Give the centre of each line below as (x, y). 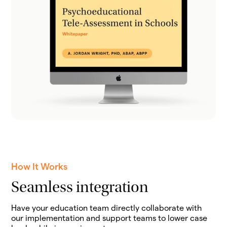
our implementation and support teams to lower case (109, 218)
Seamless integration (80, 188)
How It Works (40, 166)
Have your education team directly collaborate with (107, 208)
